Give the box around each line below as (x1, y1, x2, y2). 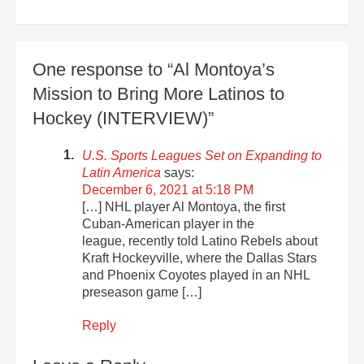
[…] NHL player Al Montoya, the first (82, 199, 286, 214)
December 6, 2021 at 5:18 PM (82, 182, 254, 197)
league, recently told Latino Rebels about (82, 233, 318, 248)
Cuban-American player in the (82, 216, 255, 231)
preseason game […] (82, 284, 202, 299)
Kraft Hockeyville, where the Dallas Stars (82, 250, 318, 265)
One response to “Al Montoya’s (32, 58, 275, 80)
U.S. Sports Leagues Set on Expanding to (82, 148, 323, 162)
